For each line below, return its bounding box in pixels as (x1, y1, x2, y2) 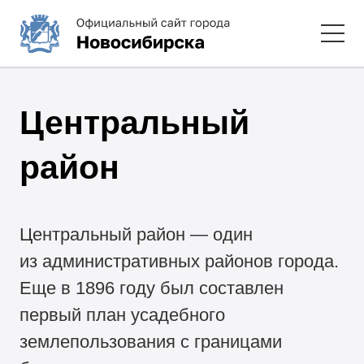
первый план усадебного (19, 305, 226, 326)
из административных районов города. (19, 251, 340, 272)
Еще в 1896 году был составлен (19, 278, 284, 299)
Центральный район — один (19, 224, 253, 245)
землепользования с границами (19, 331, 283, 353)
